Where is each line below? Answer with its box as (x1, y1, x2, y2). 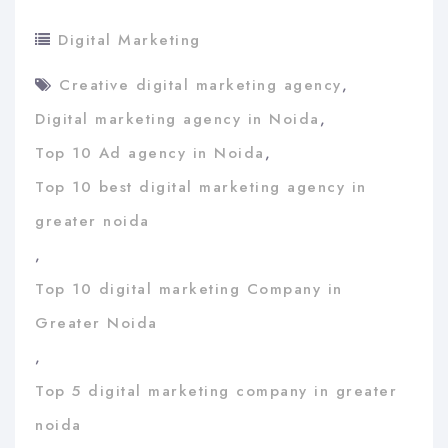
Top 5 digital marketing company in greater (35, 380, 397, 403)
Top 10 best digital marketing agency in (35, 176, 367, 199)
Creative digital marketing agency (59, 74, 342, 97)
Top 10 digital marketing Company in (35, 278, 343, 301)
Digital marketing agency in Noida (35, 108, 320, 131)
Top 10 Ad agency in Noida (35, 142, 265, 165)
